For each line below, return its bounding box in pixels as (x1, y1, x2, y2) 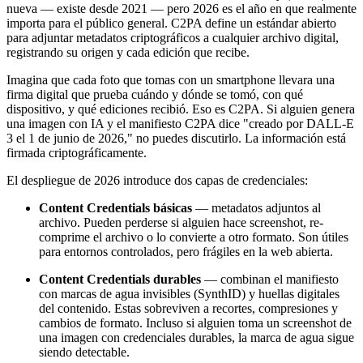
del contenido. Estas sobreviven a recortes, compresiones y (39, 301, 338, 315)
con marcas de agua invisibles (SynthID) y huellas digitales (39, 287, 340, 301)
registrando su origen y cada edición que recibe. (6, 45, 250, 59)
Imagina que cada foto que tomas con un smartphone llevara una (6, 73, 335, 87)
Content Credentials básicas (39, 201, 192, 215)
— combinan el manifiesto (201, 272, 339, 286)
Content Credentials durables (39, 272, 201, 286)
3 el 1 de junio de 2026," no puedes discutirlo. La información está (6, 131, 346, 145)
